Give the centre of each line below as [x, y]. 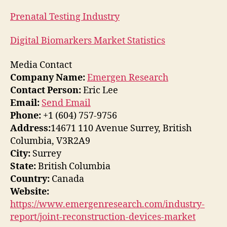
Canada [67, 179]
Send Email [66, 103]
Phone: [26, 116]
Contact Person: [46, 90]
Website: [30, 192]
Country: [30, 179]
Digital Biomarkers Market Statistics [88, 41]
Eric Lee [100, 90]
